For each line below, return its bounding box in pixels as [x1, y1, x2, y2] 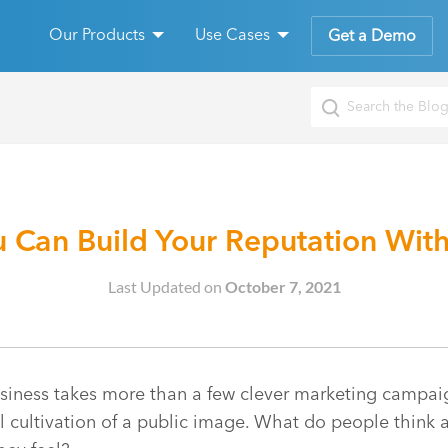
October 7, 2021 [224, 277, 341, 296]
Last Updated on [107, 277, 225, 296]
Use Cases [195, 25, 270, 45]
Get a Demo [328, 26, 416, 46]
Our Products [49, 25, 145, 45]
